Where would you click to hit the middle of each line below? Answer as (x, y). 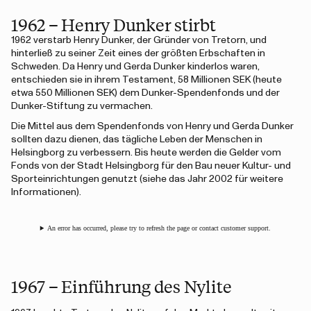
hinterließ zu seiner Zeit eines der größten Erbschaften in (138, 53)
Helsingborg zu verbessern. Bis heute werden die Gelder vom (146, 153)
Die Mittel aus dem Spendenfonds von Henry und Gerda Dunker (152, 126)
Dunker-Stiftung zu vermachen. (82, 106)
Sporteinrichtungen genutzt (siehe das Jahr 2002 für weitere (147, 179)
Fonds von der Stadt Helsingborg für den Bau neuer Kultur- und (151, 166)
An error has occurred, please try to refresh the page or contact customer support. (159, 228)
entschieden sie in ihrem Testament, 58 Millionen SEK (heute (146, 80)
